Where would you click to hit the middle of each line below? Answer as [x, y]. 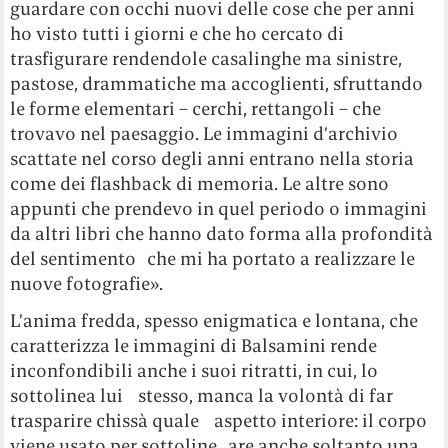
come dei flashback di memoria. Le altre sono [200, 183]
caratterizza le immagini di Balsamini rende [194, 345]
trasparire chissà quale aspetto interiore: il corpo [219, 420]
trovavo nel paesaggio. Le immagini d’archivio [204, 133]
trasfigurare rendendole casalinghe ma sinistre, [206, 58]
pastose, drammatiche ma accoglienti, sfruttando [217, 83]
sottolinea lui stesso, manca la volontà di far [202, 395]
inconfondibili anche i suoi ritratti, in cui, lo [194, 370]
